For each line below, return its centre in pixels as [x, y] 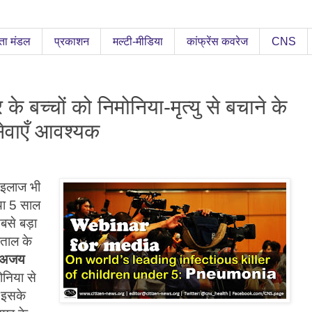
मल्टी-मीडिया [138, 41]
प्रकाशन [72, 41]
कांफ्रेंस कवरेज [217, 41]
